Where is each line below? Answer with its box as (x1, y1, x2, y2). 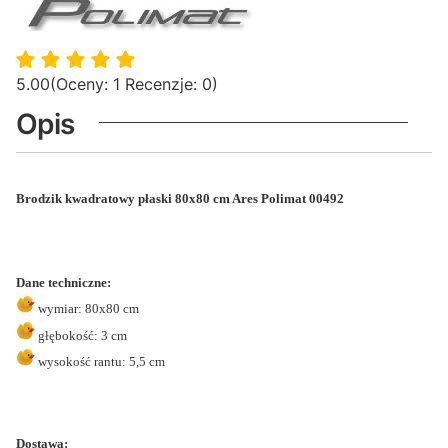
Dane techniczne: (16, 274, 111, 290)
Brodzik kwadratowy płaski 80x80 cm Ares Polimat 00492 (16, 190, 344, 206)
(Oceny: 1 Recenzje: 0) (50, 73, 218, 94)
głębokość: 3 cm (38, 327, 127, 343)
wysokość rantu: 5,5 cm (38, 353, 165, 369)
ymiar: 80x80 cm (47, 301, 139, 317)
